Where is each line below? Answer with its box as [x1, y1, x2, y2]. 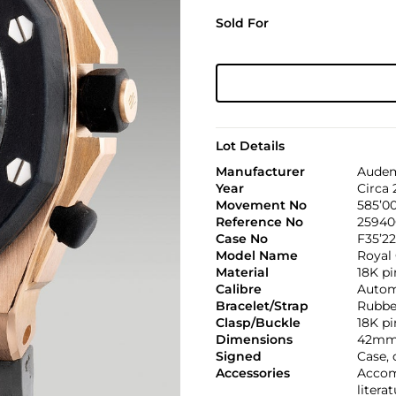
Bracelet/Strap [215, 298, 308, 314]
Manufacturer [215, 164, 305, 179]
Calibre [215, 281, 262, 297]
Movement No [215, 197, 307, 213]
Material [215, 264, 269, 280]
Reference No [215, 214, 303, 230]
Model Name [215, 247, 298, 263]
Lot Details [215, 138, 285, 154]
